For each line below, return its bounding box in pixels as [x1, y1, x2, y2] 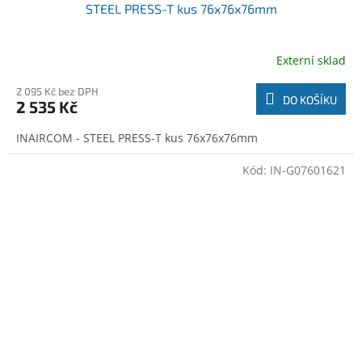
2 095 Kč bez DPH [16, 85, 99, 99]
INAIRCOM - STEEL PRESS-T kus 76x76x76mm [16, 130, 258, 146]
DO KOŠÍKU [283, 93, 337, 107]
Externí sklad [276, 52, 346, 68]
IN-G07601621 [270, 162, 346, 179]
